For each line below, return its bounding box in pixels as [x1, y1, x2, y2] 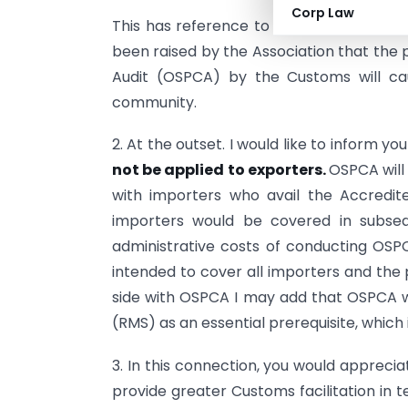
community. [112, 91, 197, 113]
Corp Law [291, 4, 354, 22]
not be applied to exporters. [112, 159, 330, 181]
